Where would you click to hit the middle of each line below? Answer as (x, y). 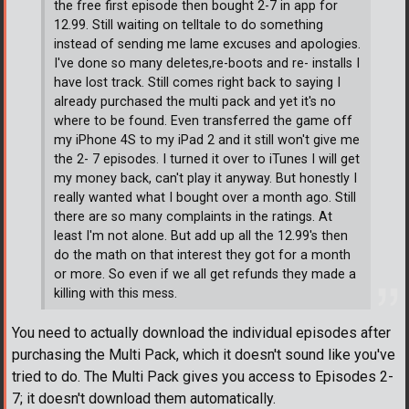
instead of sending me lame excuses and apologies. (207, 44)
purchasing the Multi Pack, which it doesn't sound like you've (204, 355)
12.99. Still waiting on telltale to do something (189, 25)
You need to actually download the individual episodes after (201, 333)
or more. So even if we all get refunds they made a (205, 274)
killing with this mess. (115, 293)
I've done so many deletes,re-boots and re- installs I (207, 63)
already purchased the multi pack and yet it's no (195, 101)
